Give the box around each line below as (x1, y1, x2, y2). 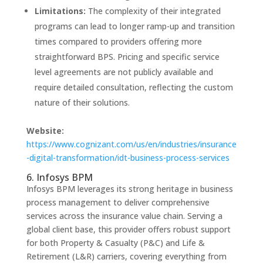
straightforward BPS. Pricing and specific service (34, 50, 220, 62)
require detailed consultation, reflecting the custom (34, 81, 233, 93)
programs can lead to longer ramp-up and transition (34, 20, 235, 32)
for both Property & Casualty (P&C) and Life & (26, 237, 205, 248)
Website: (26, 124, 64, 136)
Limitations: (34, 5, 86, 16)
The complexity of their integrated (85, 5, 221, 16)
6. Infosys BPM (26, 170, 93, 184)
